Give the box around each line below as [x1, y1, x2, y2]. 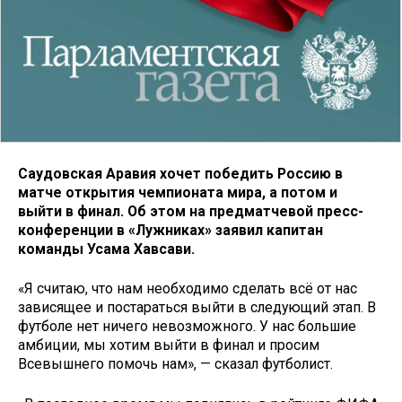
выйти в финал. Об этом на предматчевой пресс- [18, 202, 363, 220]
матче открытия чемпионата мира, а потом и [18, 183, 337, 201]
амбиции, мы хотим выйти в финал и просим [18, 336, 319, 354]
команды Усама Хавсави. [18, 240, 195, 258]
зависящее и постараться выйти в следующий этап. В [18, 299, 376, 317]
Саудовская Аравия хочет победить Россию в [18, 164, 343, 182]
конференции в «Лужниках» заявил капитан [18, 221, 323, 239]
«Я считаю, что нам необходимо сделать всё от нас [18, 280, 357, 298]
